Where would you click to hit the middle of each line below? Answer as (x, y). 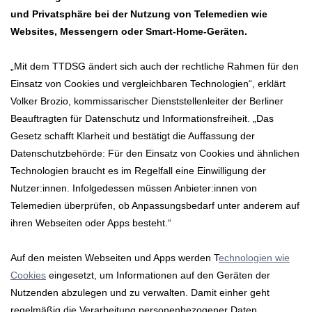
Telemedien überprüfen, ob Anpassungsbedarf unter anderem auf (155, 206)
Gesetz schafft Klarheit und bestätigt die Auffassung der (133, 136)
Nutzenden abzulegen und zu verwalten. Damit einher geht (140, 293)
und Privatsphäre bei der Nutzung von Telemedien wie (139, 14)
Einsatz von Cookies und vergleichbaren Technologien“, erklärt (148, 84)
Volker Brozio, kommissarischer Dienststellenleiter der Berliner (147, 101)
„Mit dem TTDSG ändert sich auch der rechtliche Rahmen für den (155, 67)
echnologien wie (254, 258)
